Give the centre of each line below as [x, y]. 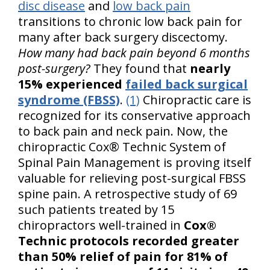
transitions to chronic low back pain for [130, 21]
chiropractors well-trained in [101, 225]
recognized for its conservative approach [134, 115]
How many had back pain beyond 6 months [134, 53]
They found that [142, 68]
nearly [210, 68]
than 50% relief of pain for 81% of [123, 256]
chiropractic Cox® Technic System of [122, 147]
